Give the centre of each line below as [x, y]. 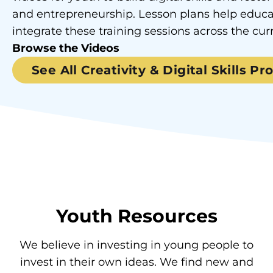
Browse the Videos [66, 48]
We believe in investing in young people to [136, 245]
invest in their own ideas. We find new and [136, 262]
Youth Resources [136, 216]
